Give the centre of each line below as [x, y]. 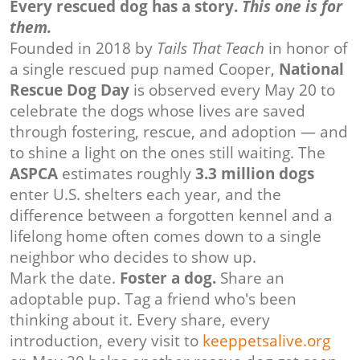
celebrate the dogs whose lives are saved [157, 111]
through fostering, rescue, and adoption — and [179, 132]
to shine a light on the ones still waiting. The [168, 153]
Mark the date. [65, 278]
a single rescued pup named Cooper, [144, 70]
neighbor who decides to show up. [133, 258]
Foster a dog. [168, 278]
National [311, 70]
